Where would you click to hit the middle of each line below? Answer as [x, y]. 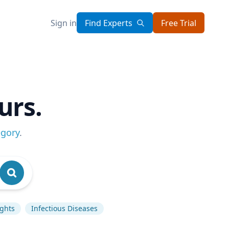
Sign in [64, 23]
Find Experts [109, 23]
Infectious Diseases [64, 208]
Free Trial [179, 23]
